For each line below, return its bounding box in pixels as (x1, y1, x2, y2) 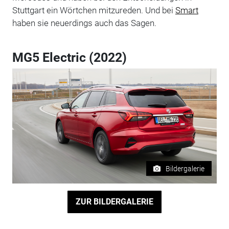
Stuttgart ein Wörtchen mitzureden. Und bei (12, 5, 175, 15)
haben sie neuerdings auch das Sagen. (12, 17, 156, 28)
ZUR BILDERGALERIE (75, 196, 153, 207)
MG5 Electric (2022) (12, 50, 127, 65)
